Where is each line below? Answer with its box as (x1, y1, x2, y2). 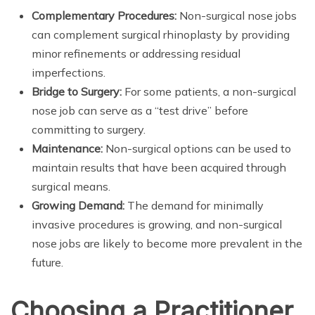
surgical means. (32, 179, 110, 194)
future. (32, 255, 63, 270)
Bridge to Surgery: (32, 84, 122, 99)
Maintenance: (32, 141, 103, 156)
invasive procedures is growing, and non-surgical (32, 217, 282, 232)
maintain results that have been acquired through (32, 160, 286, 175)
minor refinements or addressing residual (32, 46, 240, 61)
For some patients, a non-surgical (122, 84, 296, 99)
